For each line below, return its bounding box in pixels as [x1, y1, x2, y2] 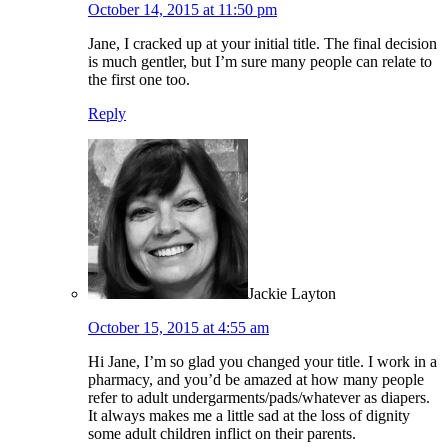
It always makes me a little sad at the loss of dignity [88, 406, 410, 424]
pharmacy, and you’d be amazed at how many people [88, 370, 424, 388]
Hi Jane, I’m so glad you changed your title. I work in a [88, 352, 437, 370]
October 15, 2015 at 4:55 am [88, 318, 269, 336]
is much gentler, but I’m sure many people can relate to [88, 52, 432, 70]
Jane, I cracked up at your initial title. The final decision [88, 34, 437, 52]
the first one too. [88, 70, 190, 88]
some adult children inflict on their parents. [88, 424, 356, 442]
